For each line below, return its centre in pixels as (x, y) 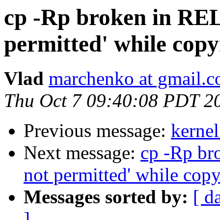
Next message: (82, 153)
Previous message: (97, 131)
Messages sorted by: (106, 197)
